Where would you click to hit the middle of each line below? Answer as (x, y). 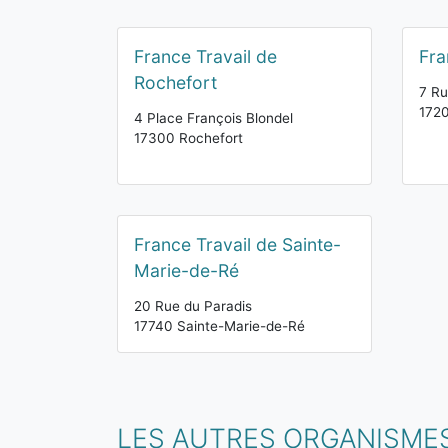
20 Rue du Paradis (193, 306)
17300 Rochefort (188, 138)
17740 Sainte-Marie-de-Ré (219, 326)
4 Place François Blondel (213, 118)
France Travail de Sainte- (237, 244)
